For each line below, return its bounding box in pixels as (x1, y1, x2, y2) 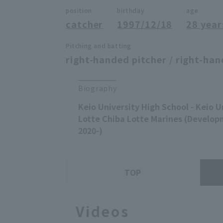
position (66, 6, 92, 15)
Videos (76, 201, 129, 222)
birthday (117, 6, 145, 15)
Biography (78, 83, 117, 94)
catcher (66, 17, 104, 31)
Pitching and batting (66, 41, 131, 50)
